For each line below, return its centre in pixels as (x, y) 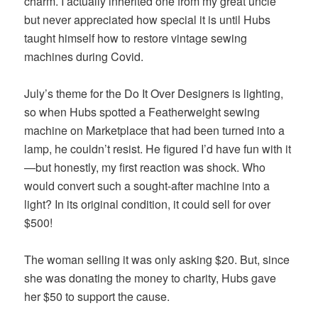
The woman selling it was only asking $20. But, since (157, 260)
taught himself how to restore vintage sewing (136, 38)
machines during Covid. (84, 57)
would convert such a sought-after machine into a (147, 186)
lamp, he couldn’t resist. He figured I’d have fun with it (158, 149)
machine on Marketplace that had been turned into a (155, 131)
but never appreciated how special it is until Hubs (148, 20)
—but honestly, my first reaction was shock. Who (145, 168)
